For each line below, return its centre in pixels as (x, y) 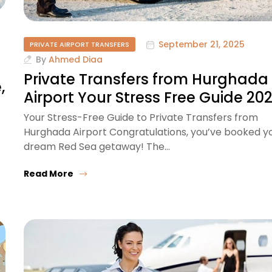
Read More (49, 174)
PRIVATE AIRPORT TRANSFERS (80, 44)
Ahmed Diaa (76, 60)
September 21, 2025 (202, 45)
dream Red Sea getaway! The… (97, 147)
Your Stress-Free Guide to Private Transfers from (141, 118)
